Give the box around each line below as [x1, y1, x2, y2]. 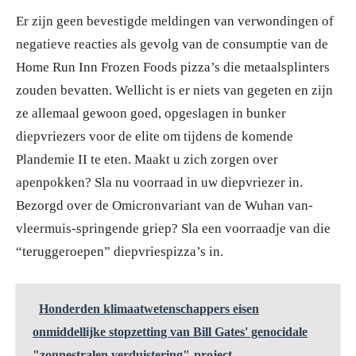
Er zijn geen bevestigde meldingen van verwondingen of [16, 13, 334, 29]
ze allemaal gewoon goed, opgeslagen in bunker [16, 105, 286, 121]
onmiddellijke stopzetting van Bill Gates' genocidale [33, 324, 308, 339]
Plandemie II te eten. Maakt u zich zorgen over [16, 151, 278, 167]
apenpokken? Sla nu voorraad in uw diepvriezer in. [16, 174, 303, 190]
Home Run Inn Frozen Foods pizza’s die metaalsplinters [16, 59, 330, 75]
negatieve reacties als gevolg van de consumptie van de [16, 36, 328, 52]
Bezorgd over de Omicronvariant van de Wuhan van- [16, 197, 313, 213]
